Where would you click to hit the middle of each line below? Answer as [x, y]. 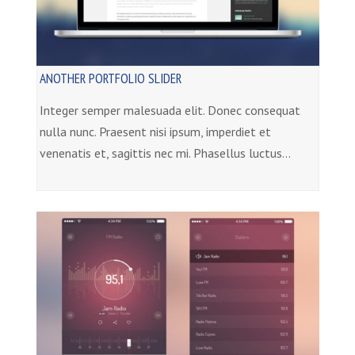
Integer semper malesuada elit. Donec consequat [170, 110]
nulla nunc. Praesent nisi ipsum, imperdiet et [155, 131]
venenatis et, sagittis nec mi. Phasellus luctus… [165, 153]
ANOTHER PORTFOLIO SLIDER [110, 78]
